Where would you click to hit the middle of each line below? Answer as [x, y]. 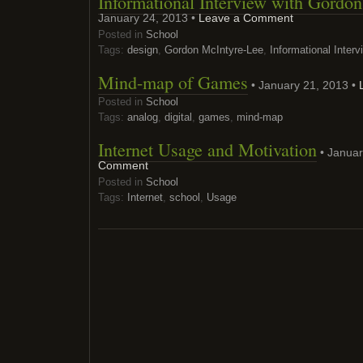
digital [178, 117]
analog [143, 117]
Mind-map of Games [173, 82]
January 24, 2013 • [148, 18]
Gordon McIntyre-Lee [214, 50]
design [143, 50]
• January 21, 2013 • [303, 85]
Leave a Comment [246, 18]
